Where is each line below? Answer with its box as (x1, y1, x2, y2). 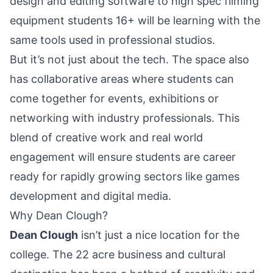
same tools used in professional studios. (10, 34, 215, 47)
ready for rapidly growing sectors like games (10, 170, 239, 183)
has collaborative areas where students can (10, 73, 234, 86)
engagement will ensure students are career (10, 151, 236, 164)
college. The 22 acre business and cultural (10, 248, 225, 261)
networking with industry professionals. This (10, 112, 239, 125)
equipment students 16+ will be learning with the (10, 14, 260, 27)
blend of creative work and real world (10, 131, 203, 144)
